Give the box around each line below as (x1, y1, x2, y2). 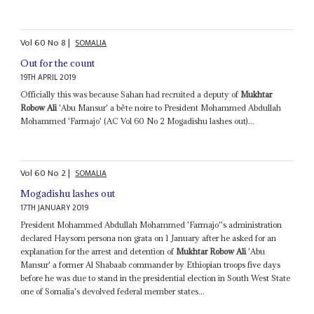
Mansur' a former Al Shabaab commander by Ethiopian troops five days (20, 259, 281, 271)
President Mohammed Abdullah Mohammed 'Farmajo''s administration (20, 219, 282, 231)
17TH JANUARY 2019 (20, 201, 89, 215)
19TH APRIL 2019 (20, 70, 76, 84)
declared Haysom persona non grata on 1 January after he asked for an (20, 233, 277, 244)
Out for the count (20, 56, 95, 69)
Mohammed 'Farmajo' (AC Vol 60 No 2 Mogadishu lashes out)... (20, 115, 255, 126)
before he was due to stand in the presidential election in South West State (20, 273, 291, 284)
